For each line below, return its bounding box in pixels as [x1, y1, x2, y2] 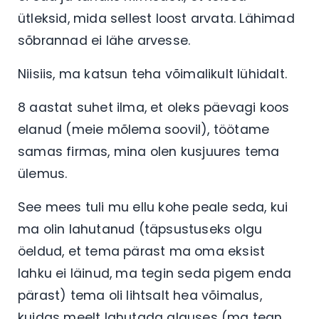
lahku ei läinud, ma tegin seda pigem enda [18, 264, 292, 282]
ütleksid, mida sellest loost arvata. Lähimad [18, 9, 295, 27]
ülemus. [18, 164, 68, 182]
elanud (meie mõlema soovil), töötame [18, 120, 270, 138]
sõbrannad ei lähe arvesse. [18, 31, 191, 49]
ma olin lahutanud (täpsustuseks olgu [18, 220, 263, 238]
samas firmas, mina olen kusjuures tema [18, 142, 280, 160]
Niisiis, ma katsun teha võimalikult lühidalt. [18, 65, 287, 83]
